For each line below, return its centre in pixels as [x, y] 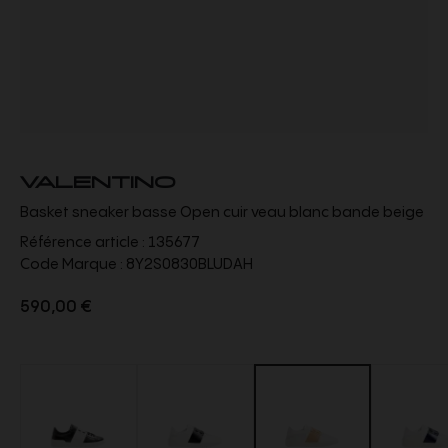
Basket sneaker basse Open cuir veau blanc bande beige [222, 212]
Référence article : [84, 242]
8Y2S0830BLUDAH [188, 264]
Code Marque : [71, 264]
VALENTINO [97, 180]
